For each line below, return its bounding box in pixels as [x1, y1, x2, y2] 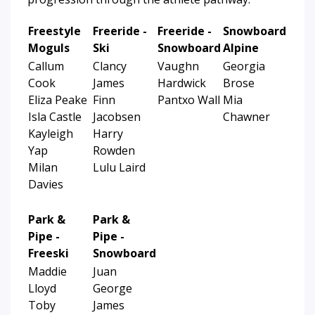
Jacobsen [93, 108, 141, 124]
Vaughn [157, 58, 199, 74]
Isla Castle [28, 108, 82, 124]
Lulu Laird [93, 159, 146, 175]
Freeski [28, 245, 69, 261]
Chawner [223, 108, 270, 124]
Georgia [223, 58, 265, 74]
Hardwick [157, 75, 206, 91]
